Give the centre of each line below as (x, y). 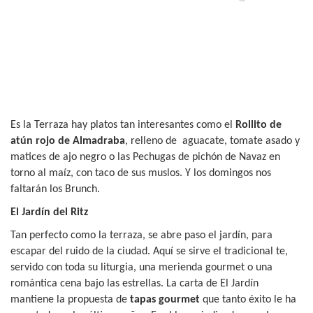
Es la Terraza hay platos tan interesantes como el (123, 125)
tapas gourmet (165, 299)
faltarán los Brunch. (57, 189)
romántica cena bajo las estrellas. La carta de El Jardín (134, 283)
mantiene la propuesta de (70, 299)
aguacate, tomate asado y (241, 141)
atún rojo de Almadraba (68, 141)
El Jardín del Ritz (49, 212)
